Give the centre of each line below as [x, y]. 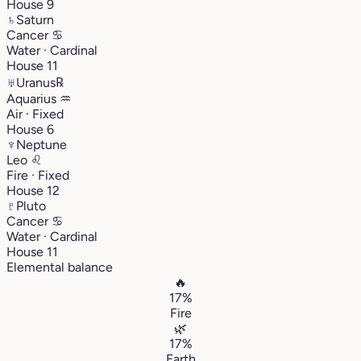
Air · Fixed [35, 114]
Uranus [36, 82]
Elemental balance [60, 267]
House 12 [33, 190]
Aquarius [33, 98]
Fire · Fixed [38, 175]
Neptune [41, 144]
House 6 [30, 129]
